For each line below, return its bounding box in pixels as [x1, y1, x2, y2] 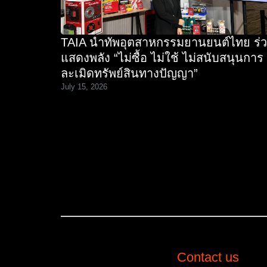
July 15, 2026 [61, 82, 107, 91]
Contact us [177, 249, 239, 265]
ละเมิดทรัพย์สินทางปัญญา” [61, 66, 198, 80]
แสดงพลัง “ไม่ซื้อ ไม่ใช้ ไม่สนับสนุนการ [61, 51, 263, 64]
